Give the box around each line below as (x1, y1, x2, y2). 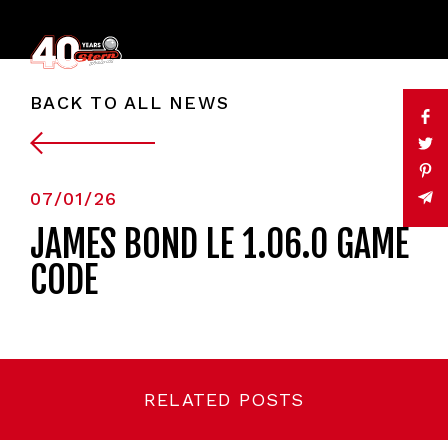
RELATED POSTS (143, 389, 305, 410)
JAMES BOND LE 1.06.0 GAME (30, 222, 409, 267)
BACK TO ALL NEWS (30, 92, 230, 113)
